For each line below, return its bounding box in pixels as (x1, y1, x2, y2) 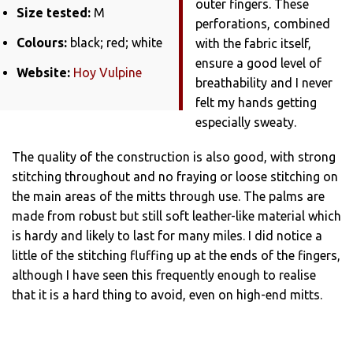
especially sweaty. (195, 114, 296, 129)
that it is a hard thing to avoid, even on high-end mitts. (12, 287, 322, 302)
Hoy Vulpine (72, 65, 142, 80)
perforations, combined (195, 16, 330, 31)
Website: (16, 65, 70, 80)
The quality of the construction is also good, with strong (12, 149, 336, 164)
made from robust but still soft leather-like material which (12, 208, 341, 223)
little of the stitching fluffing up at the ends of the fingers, (12, 247, 340, 262)
